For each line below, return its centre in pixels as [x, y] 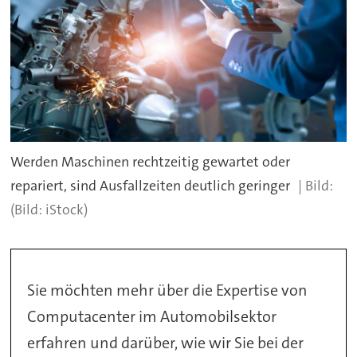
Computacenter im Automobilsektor [152, 316]
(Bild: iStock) [49, 210]
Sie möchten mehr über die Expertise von [168, 290]
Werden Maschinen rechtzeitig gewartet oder [151, 162]
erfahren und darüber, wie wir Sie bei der [166, 342]
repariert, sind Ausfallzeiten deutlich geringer [151, 186]
